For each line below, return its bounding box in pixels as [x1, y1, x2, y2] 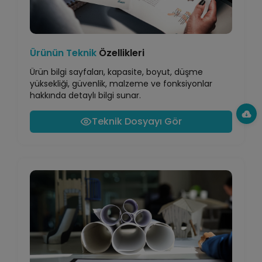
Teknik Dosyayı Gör [92, 115, 182, 129]
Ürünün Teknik [30, 46, 96, 60]
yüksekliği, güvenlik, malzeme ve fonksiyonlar [30, 78, 212, 90]
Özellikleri [96, 46, 144, 60]
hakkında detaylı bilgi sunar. [30, 89, 141, 102]
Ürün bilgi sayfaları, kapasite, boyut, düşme [30, 66, 203, 78]
